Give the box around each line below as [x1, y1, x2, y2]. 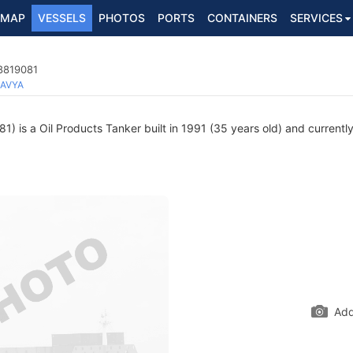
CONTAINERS [207, 11, 277, 24]
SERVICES [290, 11, 343, 24]
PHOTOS [98, 11, 145, 24]
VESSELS [38, 11, 86, 24]
